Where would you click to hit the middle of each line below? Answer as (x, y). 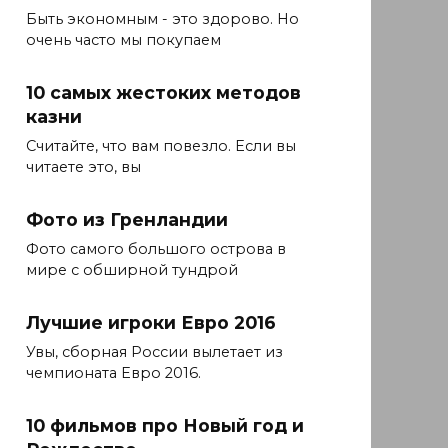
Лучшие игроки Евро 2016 (151, 323)
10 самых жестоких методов (163, 93)
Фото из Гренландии (127, 220)
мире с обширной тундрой (132, 270)
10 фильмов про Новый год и (165, 426)
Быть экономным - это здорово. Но (162, 19)
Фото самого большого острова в (156, 249)
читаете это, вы (83, 167)
